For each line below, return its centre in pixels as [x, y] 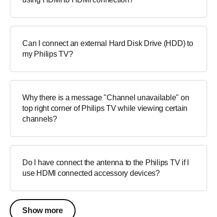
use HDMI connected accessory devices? [91, 173]
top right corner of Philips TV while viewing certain [105, 108]
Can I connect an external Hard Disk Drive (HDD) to [108, 43]
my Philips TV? [48, 54]
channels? [40, 119]
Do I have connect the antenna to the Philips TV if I [106, 163]
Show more [43, 210]
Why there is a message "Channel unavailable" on [106, 98]
